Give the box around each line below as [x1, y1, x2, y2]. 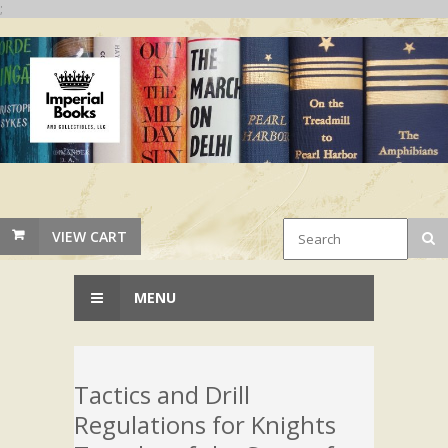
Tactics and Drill [74, 377, 250, 411]
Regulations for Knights [74, 407, 336, 441]
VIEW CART [52, 226, 127, 246]
